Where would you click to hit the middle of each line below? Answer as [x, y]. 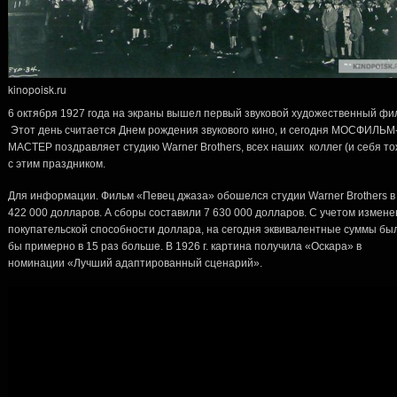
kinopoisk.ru [37, 89]
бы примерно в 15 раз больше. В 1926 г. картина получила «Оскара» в [185, 246]
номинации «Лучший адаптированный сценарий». [135, 263]
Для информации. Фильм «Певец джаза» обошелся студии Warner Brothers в [202, 195]
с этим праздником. [57, 163]
